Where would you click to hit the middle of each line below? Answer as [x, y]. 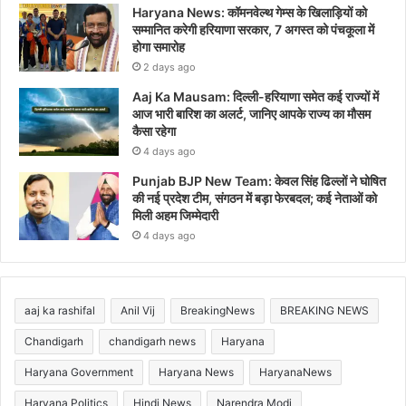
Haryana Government [79, 372]
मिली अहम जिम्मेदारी [175, 215]
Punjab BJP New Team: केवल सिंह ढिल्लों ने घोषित [259, 180]
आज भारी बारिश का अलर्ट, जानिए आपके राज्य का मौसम [251, 113]
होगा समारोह [159, 46]
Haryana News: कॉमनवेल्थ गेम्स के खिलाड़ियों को [250, 12]
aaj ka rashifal [60, 310]
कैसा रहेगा [154, 130]
